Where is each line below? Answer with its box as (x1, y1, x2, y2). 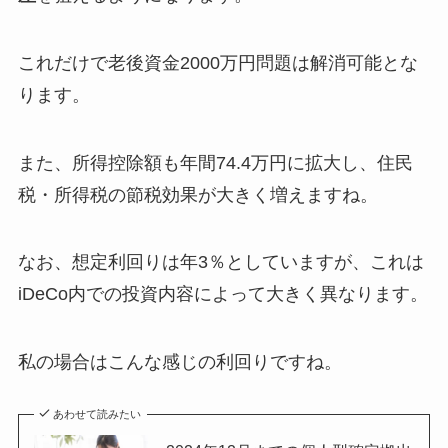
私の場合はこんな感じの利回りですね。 (17, 352, 342, 373)
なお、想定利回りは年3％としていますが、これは (17, 252, 424, 273)
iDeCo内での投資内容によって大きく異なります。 (17, 284, 428, 305)
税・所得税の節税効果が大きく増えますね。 (17, 184, 378, 205)
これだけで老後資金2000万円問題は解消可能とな (17, 52, 418, 73)
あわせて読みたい (53, 407, 142, 420)
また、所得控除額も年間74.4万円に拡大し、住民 (17, 152, 413, 173)
